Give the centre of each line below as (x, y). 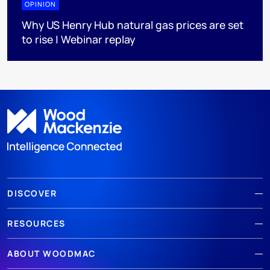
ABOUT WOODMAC (52, 254)
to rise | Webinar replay (78, 39)
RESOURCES (36, 224)
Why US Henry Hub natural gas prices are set (133, 24)
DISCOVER (32, 193)
